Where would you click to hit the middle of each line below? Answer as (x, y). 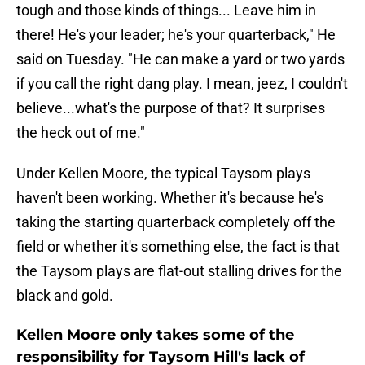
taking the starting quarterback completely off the (176, 222)
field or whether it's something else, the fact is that (178, 247)
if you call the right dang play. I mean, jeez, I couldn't (182, 84)
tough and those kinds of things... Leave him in (166, 11)
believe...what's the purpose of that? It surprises (171, 108)
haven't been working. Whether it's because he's (170, 198)
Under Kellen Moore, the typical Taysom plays (163, 174)
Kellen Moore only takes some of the (155, 335)
